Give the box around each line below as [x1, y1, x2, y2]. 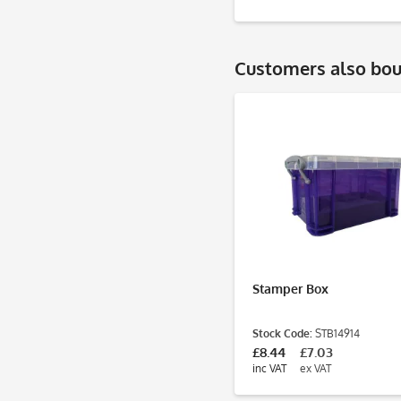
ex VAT [300, 362, 331, 375]
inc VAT [252, 362, 286, 375]
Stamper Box [252, 281, 328, 296]
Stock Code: [252, 327, 312, 340]
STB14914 [312, 327, 360, 340]
